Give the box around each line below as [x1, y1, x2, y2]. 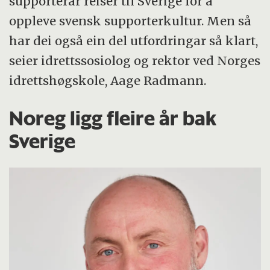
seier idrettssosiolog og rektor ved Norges [9, 52, 261, 68]
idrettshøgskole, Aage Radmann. [9, 72, 207, 88]
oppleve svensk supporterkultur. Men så [9, 13, 252, 28]
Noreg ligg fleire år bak [9, 105, 217, 130]
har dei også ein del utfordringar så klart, [9, 33, 259, 48]
